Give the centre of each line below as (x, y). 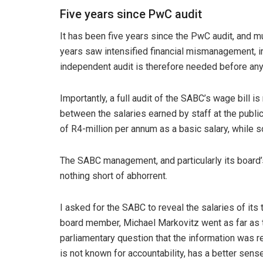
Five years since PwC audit (131, 14)
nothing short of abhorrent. (114, 176)
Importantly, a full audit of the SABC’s (136, 98)
